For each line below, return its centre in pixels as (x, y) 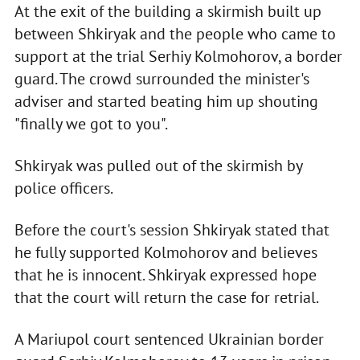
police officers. (63, 188)
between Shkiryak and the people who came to (175, 33)
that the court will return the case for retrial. (166, 297)
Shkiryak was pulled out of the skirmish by (158, 165)
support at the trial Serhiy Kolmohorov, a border (178, 56)
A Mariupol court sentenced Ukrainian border (169, 339)
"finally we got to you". (91, 123)
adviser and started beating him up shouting (166, 101)
